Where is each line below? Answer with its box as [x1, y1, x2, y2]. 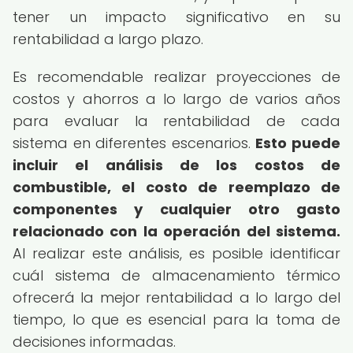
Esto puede [255, 133, 341, 153]
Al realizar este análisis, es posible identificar [13, 243, 340, 263]
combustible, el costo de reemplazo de [13, 177, 340, 197]
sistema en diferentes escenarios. [13, 133, 256, 153]
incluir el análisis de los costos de [13, 155, 340, 175]
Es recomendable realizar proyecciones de [13, 67, 340, 87]
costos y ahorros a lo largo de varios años [13, 89, 340, 109]
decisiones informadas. [13, 332, 176, 351]
